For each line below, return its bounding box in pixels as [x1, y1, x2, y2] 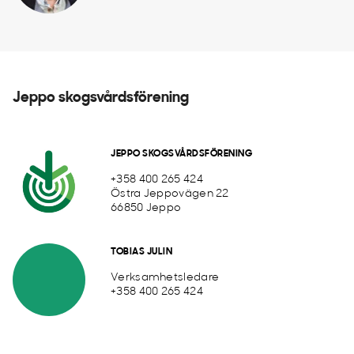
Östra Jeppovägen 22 [111, 188, 229, 200]
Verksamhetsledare [111, 272, 220, 284]
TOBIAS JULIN [111, 247, 172, 257]
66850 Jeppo [111, 202, 182, 214]
